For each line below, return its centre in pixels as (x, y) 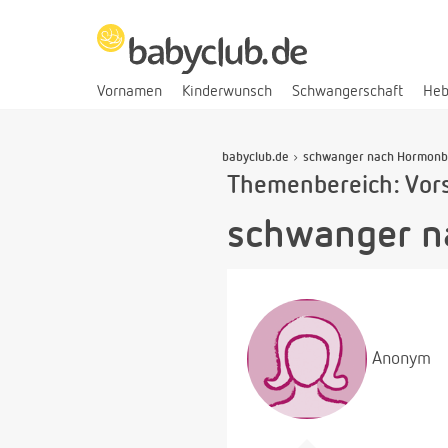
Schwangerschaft (347, 91)
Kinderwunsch (227, 91)
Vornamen (129, 91)
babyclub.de (255, 157)
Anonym (401, 358)
